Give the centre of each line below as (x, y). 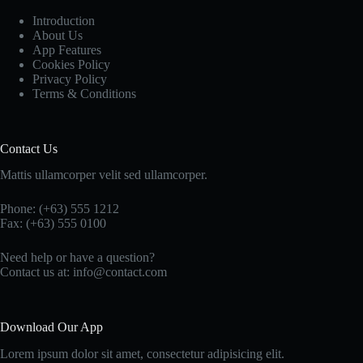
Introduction (64, 20)
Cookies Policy (71, 64)
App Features (67, 49)
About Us (58, 35)
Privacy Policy (70, 79)
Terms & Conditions (84, 93)
